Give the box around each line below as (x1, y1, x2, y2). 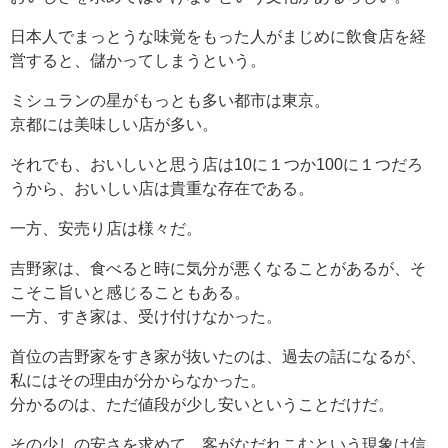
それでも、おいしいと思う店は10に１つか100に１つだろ (10, 156, 423, 173)
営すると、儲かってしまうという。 (10, 52, 266, 69)
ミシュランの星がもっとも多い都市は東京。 (10, 92, 330, 109)
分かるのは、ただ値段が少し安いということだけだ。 (10, 396, 394, 413)
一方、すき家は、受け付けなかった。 (10, 308, 282, 325)
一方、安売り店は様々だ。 (10, 220, 202, 237)
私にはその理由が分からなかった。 (10, 372, 266, 389)
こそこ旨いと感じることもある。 (10, 284, 250, 301)
